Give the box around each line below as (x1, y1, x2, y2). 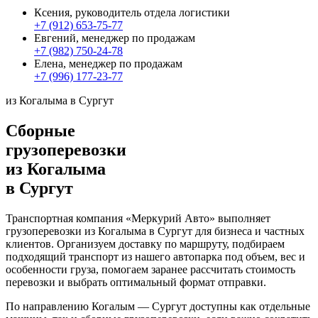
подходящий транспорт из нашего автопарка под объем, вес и (6, 250, 305, 263)
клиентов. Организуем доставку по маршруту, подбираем (6, 237, 285, 250)
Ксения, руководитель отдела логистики (34, 6, 230, 19)
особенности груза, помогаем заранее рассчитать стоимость (6, 263, 295, 275)
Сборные (6, 121, 75, 141)
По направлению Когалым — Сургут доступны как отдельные (6, 300, 310, 312)
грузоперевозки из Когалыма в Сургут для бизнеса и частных (6, 224, 305, 237)
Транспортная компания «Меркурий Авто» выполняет (6, 212, 270, 224)
